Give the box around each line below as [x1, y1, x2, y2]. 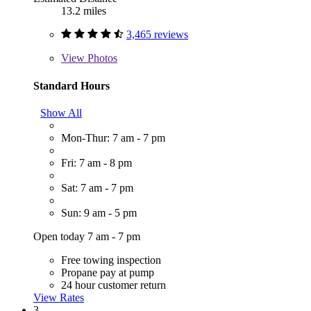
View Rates [33, 292, 84, 304]
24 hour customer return [61, 279, 166, 292]
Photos [85, 52, 117, 65]
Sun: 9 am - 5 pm [61, 207, 137, 219]
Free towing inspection [61, 254, 161, 267]
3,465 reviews [126, 28, 188, 41]
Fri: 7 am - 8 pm [61, 157, 132, 169]
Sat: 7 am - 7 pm [61, 182, 133, 194]
